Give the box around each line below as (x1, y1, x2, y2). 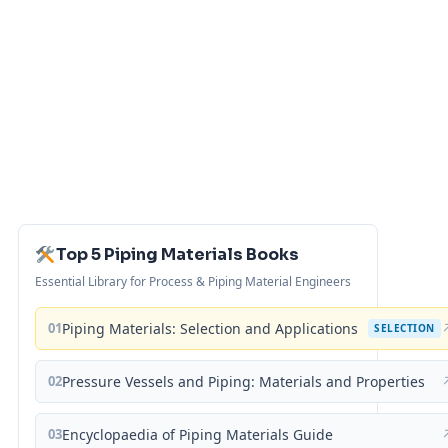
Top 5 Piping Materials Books (55, 244, 299, 266)
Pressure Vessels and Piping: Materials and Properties (62, 372, 425, 392)
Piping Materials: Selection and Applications (62, 319, 358, 339)
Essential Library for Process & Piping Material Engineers (35, 273, 351, 291)
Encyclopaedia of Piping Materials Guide (62, 425, 333, 445)
